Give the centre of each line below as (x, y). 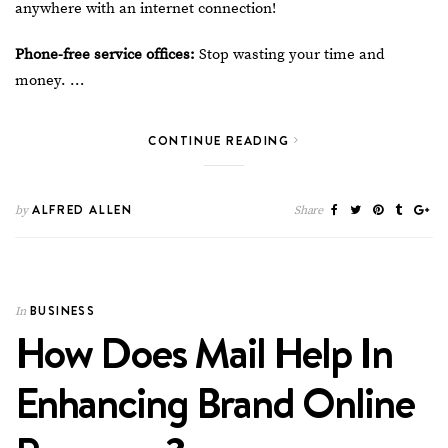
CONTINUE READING (221, 140)
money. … (49, 80)
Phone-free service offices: (105, 54)
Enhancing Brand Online (214, 402)
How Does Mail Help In (203, 352)
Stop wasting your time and (290, 54)
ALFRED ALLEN (80, 209)
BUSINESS (63, 310)
